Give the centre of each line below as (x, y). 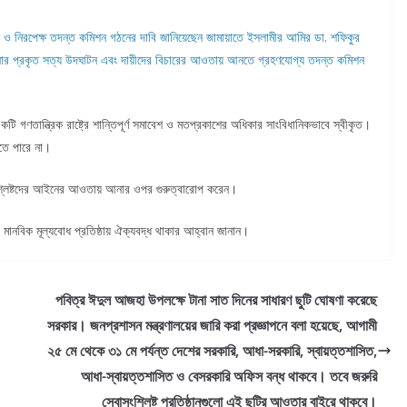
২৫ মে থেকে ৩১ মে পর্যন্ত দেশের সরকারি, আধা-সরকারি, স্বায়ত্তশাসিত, (212, 351)
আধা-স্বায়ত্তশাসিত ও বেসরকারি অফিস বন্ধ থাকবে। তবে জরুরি (229, 376)
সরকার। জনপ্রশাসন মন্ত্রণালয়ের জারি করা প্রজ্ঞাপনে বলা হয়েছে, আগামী (212, 325)
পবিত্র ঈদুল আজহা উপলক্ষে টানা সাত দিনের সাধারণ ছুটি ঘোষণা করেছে (216, 300)
